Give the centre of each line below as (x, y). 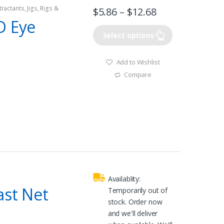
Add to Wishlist (138, 62)
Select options (128, 35)
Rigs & (49, 8)
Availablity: (124, 178)
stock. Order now (135, 201)
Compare (138, 75)
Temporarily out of (138, 190)
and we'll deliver (133, 213)
